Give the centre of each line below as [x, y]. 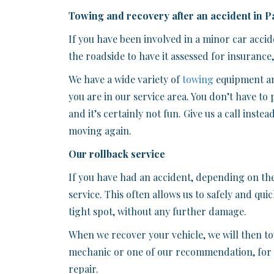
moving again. [100, 130]
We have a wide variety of [125, 79]
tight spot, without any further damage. [157, 211]
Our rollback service [117, 154]
